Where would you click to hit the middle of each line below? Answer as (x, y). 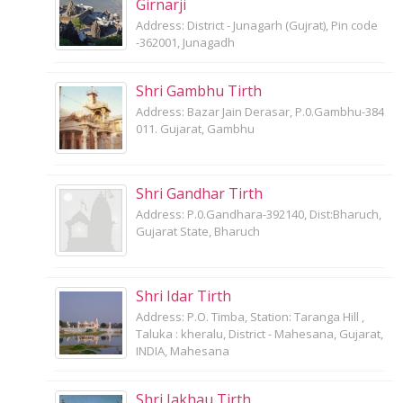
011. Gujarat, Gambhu (195, 128)
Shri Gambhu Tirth (199, 90)
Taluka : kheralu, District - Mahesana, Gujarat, (260, 333)
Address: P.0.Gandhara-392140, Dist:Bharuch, (259, 214)
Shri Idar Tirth (184, 296)
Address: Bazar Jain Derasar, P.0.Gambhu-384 (260, 111)
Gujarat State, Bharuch (198, 231)
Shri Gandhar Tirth (199, 193)
